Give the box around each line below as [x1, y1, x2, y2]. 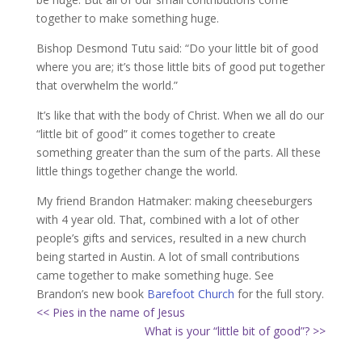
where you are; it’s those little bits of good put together [36, 59, 325, 74]
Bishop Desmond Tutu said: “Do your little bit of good [36, 40, 318, 56]
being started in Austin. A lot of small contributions [36, 249, 300, 264]
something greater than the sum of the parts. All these [36, 145, 321, 160]
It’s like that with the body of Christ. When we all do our [36, 107, 324, 123]
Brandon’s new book [36, 286, 147, 301]
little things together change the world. [36, 163, 238, 179]
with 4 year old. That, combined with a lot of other [36, 212, 299, 227]
